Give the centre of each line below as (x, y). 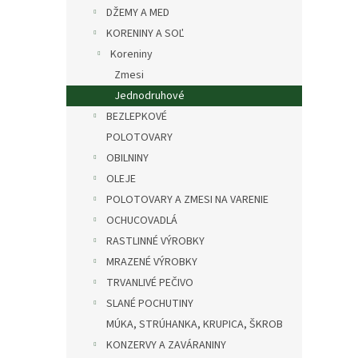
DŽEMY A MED (138, 13)
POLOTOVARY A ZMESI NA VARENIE (187, 200)
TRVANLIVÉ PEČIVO (150, 283)
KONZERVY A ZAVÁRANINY (166, 345)
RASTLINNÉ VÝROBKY (155, 241)
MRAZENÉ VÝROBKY (152, 262)
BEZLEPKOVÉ (137, 117)
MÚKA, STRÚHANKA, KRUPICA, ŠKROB (195, 324)
